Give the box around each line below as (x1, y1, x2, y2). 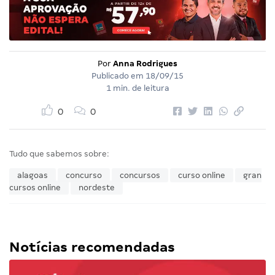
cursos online (9, 182, 61, 192)
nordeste (79, 182, 115, 192)
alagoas (17, 170, 48, 180)
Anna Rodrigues (113, 58, 177, 68)
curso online (178, 170, 225, 180)
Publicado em (91, 71, 145, 80)
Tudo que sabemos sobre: (9, 149, 109, 158)
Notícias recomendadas (9, 239, 175, 255)
